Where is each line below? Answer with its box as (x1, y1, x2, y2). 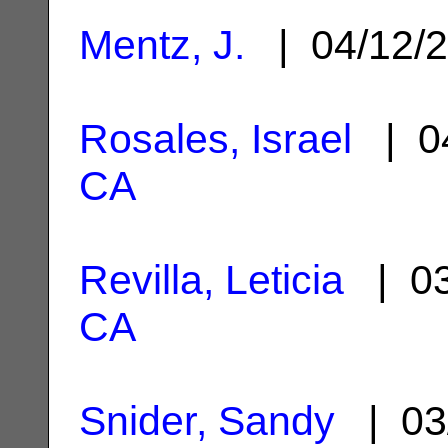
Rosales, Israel (79, 115, 352, 162)
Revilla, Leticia (79, 256, 344, 303)
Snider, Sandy (79, 397, 335, 444)
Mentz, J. (79, 21, 245, 68)
